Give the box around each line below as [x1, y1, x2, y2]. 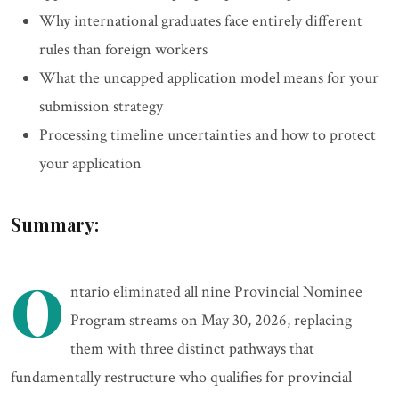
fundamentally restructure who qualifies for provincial [11, 367, 352, 388]
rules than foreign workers [39, 39, 208, 61]
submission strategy [39, 96, 163, 118]
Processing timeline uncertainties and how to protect [39, 125, 376, 146]
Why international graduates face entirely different [39, 11, 362, 32]
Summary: [11, 212, 99, 237]
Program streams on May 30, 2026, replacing [70, 310, 353, 331]
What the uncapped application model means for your [39, 68, 379, 89]
